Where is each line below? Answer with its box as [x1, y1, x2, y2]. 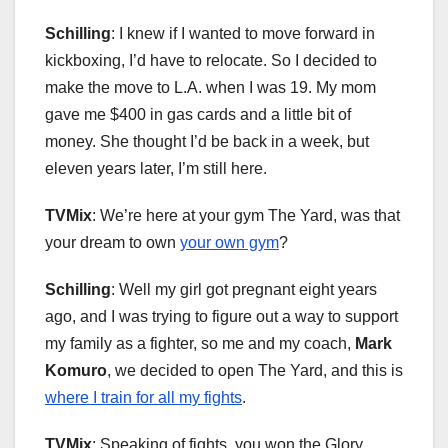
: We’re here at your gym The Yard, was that [92, 207, 400, 225]
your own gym [180, 234, 279, 252]
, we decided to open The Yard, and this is [107, 362, 403, 380]
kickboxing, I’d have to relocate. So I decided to [45, 52, 377, 70]
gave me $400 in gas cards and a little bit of [45, 106, 351, 124]
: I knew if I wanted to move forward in [111, 25, 375, 43]
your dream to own [45, 234, 180, 252]
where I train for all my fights [45, 389, 242, 407]
